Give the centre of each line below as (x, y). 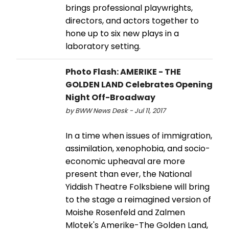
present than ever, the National (129, 174)
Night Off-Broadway (110, 97)
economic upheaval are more (125, 161)
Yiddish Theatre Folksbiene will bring (138, 187)
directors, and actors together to (132, 20)
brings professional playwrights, (129, 8)
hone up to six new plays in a (122, 33)
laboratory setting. (103, 46)
